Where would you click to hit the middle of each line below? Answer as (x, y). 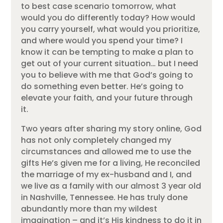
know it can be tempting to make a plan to (108, 52)
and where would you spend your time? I (102, 40)
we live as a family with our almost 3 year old (111, 186)
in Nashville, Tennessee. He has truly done (105, 197)
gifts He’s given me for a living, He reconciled (111, 163)
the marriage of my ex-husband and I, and (107, 174)
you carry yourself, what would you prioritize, (111, 29)
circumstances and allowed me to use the (106, 151)
